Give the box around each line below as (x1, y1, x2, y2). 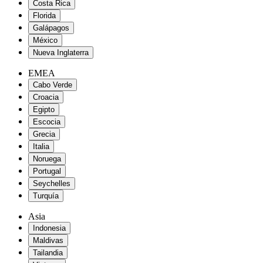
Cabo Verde (33, 80, 72, 90)
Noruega (33, 154, 61, 164)
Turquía (33, 191, 59, 201)
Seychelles (33, 179, 70, 188)
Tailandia (33, 248, 63, 258)
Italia (33, 142, 49, 151)
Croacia (33, 93, 59, 102)
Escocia (33, 117, 60, 127)
